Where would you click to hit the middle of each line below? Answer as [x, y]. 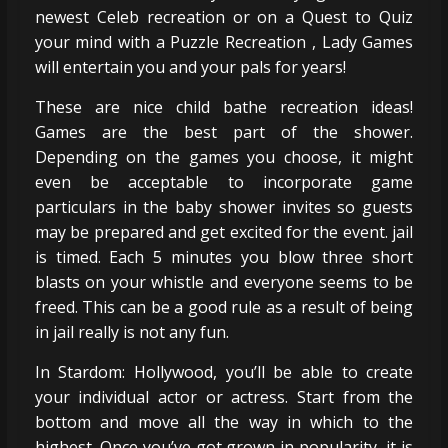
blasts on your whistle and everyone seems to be [224, 281]
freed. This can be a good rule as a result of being [224, 306]
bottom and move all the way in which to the [224, 421]
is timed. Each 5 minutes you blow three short [224, 256]
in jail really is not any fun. [131, 331]
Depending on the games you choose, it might [224, 156]
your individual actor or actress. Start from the [224, 396]
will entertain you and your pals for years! [190, 66]
